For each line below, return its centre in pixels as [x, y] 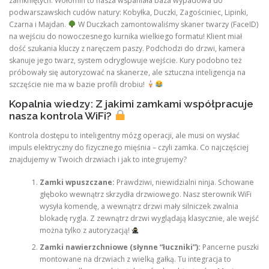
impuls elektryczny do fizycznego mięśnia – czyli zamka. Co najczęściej [129, 147]
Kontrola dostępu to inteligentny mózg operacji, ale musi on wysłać [124, 135]
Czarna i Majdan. [38, 24]
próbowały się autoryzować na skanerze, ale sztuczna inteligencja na [127, 72]
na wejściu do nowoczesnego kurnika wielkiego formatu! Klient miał [125, 36]
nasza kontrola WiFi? [62, 116]
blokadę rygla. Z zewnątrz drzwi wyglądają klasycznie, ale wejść [149, 219]
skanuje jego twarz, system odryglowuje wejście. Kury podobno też [125, 60]
